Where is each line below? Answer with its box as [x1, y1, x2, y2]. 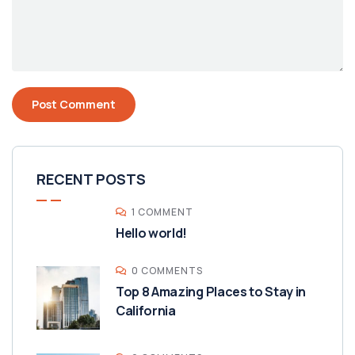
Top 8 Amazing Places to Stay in [116, 283, 307, 300]
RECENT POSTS [36, 170, 146, 189]
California [116, 302, 176, 319]
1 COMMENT [132, 205, 193, 219]
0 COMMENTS [132, 264, 203, 277]
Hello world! [116, 224, 188, 242]
